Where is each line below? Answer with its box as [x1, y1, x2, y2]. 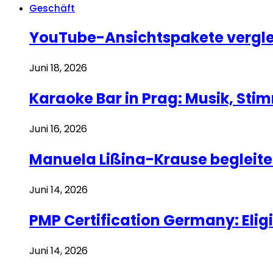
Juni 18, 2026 [29, 61, 87, 76]
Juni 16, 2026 [29, 122, 87, 136]
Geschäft [29, 1, 76, 15]
